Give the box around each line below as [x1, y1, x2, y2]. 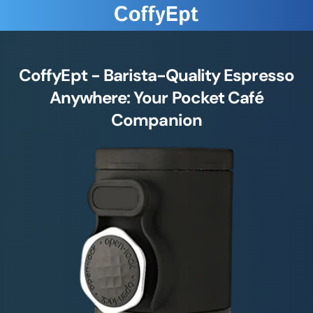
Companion [111, 109, 202, 131]
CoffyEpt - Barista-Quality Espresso [19, 64, 294, 87]
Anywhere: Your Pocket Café [49, 87, 264, 109]
